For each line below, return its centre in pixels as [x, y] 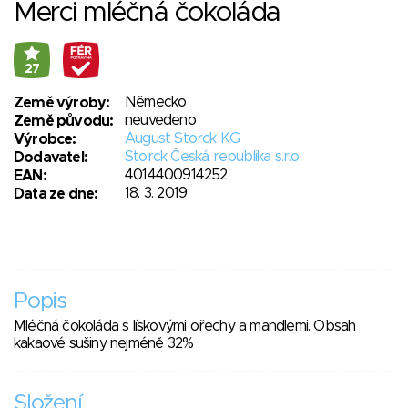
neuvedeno [160, 121]
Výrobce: [45, 140]
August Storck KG [183, 139]
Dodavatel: [51, 158]
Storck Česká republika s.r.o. [213, 157]
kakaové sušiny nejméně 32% [104, 344]
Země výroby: [62, 103]
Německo [156, 102]
